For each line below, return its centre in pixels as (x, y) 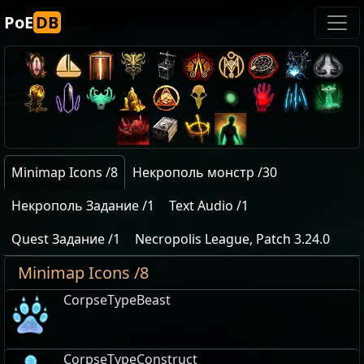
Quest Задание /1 (66, 239)
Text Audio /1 (209, 206)
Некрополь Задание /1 (83, 206)
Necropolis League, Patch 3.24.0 (232, 239)
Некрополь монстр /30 (205, 172)
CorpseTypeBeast (117, 300)
